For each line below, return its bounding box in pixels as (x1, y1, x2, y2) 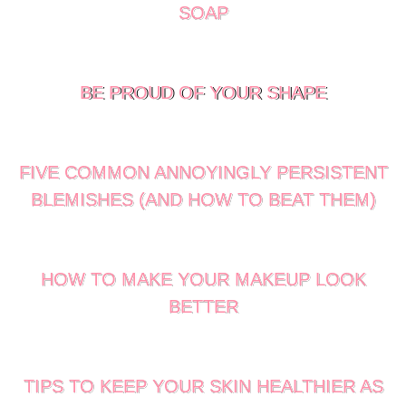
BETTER (168, 296, 238, 316)
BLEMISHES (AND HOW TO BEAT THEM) (30, 189, 376, 209)
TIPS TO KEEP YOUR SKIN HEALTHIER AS (23, 376, 383, 396)
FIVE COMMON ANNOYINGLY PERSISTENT (18, 162, 388, 182)
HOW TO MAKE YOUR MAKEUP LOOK (40, 269, 366, 289)
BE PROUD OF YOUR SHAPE (80, 82, 326, 102)
